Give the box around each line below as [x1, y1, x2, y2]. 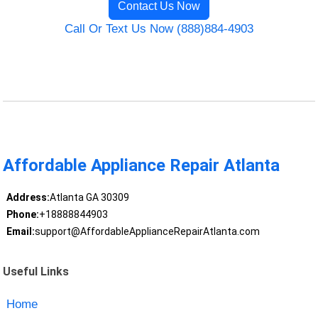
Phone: [6, 209, 39, 221]
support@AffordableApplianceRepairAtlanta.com [34, 226, 260, 238]
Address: [6, 192, 50, 204]
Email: [6, 226, 35, 238]
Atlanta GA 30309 [49, 192, 129, 204]
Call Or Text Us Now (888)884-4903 [65, 22, 253, 36]
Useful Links [3, 264, 70, 278]
